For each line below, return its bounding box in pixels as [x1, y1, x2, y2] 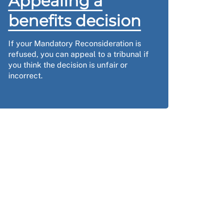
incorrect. [8, 71, 43, 80]
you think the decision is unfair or [8, 60, 127, 70]
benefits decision [8, 11, 141, 30]
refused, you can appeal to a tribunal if [8, 50, 149, 59]
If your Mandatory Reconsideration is [8, 39, 141, 48]
